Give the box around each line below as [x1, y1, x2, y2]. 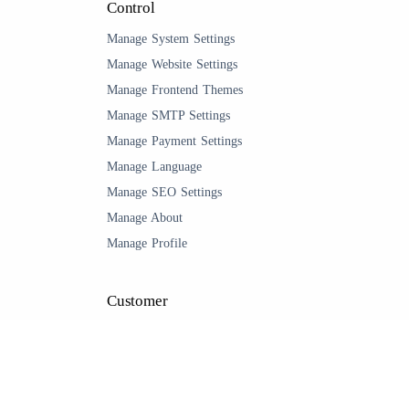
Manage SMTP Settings [107, 109, 230, 122]
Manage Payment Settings [107, 134, 242, 148]
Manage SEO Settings [107, 185, 222, 199]
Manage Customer [107, 349, 201, 362]
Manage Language [107, 160, 202, 173]
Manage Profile [107, 236, 187, 250]
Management [107, 316, 190, 333]
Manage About [107, 211, 183, 225]
